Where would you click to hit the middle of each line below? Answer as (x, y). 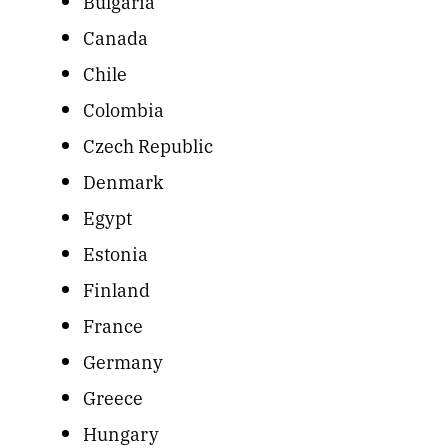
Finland (117, 289)
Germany (123, 361)
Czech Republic (148, 145)
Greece (113, 397)
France (113, 325)
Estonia (116, 253)
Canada (116, 37)
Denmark (124, 181)
